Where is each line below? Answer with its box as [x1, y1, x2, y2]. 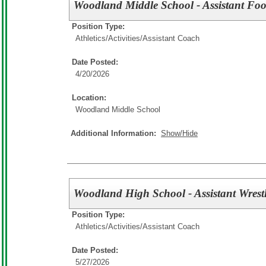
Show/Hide [161, 128, 198, 138]
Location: [72, 93, 106, 102]
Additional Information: [71, 128, 161, 138]
